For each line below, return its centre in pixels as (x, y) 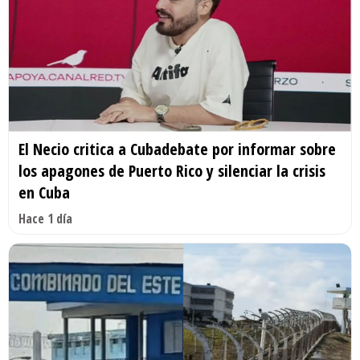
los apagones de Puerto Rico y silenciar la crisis (172, 170)
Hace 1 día (45, 218)
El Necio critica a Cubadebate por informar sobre (177, 149)
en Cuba (44, 192)
